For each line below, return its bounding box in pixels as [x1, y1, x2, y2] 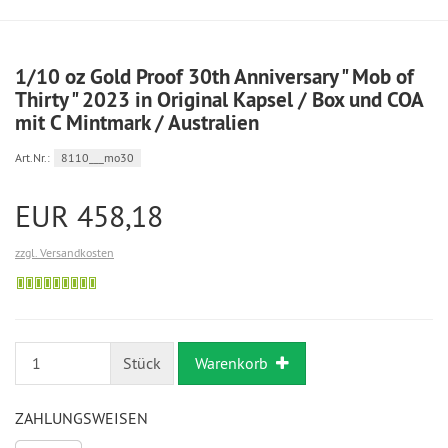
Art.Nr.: [15, 150, 50, 166]
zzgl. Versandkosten [15, 245, 114, 261]
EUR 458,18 [15, 197, 163, 236]
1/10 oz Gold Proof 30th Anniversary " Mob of [15, 63, 414, 91]
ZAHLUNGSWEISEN [15, 407, 148, 428]
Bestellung [97, 273, 152, 290]
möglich [97, 291, 138, 308]
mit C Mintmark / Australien [15, 109, 259, 137]
